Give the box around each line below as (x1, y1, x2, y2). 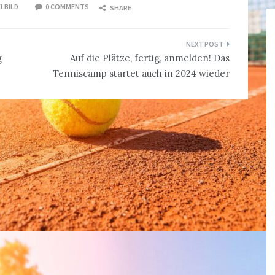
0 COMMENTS (45, 2, 89, 12)
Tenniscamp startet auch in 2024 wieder (53, 68, 230, 80)
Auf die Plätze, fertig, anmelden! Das (70, 52, 230, 64)
